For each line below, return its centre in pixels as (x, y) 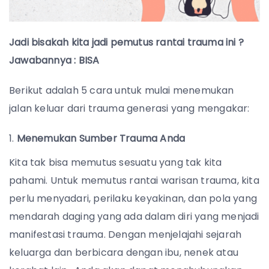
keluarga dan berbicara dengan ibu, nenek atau (124, 253)
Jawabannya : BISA (56, 61)
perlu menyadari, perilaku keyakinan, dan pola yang (133, 199)
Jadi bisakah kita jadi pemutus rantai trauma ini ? (127, 43)
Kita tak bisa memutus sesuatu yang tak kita (116, 163)
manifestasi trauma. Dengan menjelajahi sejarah (125, 235)
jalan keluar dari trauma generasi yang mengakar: (131, 109)
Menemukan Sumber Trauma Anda (101, 139)
